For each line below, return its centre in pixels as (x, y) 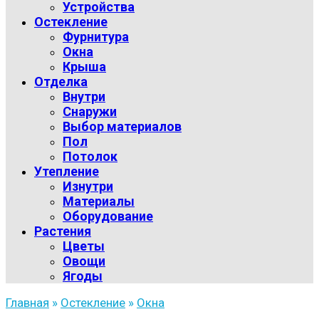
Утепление (67, 171)
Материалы (99, 201)
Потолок (90, 156)
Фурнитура (96, 37)
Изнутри (88, 186)
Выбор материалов (122, 126)
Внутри (84, 96)
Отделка (61, 82)
